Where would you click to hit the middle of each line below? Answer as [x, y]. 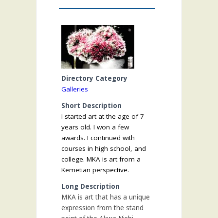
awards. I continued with [98, 138]
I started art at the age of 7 [103, 117]
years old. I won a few [95, 127]
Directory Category [94, 79]
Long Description [91, 187]
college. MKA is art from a [101, 159]
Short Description [91, 106]
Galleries [75, 89]
